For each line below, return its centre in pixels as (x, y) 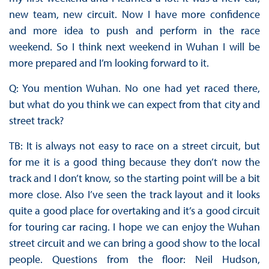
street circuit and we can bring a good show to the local (134, 243)
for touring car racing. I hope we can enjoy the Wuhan (134, 227)
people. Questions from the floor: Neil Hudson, (134, 259)
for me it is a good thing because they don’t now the (134, 162)
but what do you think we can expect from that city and (134, 104)
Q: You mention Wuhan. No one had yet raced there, (134, 88)
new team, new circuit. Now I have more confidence (134, 14)
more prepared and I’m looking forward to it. (109, 63)
